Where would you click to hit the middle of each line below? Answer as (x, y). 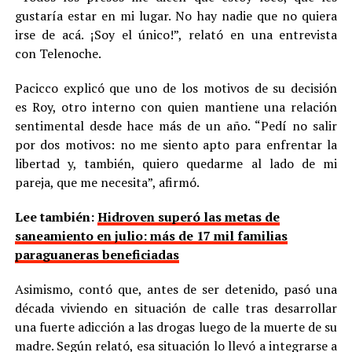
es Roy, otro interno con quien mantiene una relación (176, 106)
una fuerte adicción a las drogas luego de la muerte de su (176, 326)
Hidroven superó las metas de (188, 216)
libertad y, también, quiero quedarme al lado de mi (176, 163)
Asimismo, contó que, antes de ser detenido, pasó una (176, 289)
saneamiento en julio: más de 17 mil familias (151, 235)
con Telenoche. (58, 53)
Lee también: (56, 216)
